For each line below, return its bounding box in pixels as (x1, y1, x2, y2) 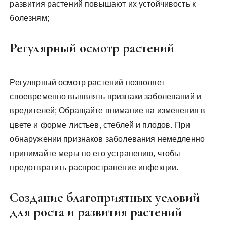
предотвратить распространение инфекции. (10, 163, 179, 172)
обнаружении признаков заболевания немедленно (10, 134, 205, 143)
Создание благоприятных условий (10, 188, 200, 206)
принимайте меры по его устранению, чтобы (10, 148, 181, 158)
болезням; (10, 13, 49, 22)
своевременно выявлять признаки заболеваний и (10, 92, 202, 101)
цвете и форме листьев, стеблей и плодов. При (10, 120, 191, 129)
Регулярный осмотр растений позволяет (10, 78, 165, 87)
